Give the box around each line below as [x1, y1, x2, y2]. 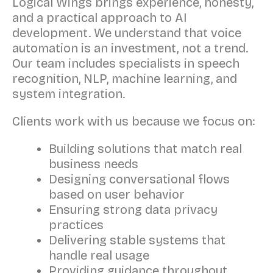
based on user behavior [49, 187, 185, 202]
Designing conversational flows [49, 172, 230, 186]
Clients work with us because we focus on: [12, 114, 255, 129]
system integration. [12, 87, 125, 101]
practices [49, 218, 104, 232]
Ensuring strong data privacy [49, 202, 218, 217]
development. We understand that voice [12, 26, 241, 40]
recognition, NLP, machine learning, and [12, 71, 237, 86]
